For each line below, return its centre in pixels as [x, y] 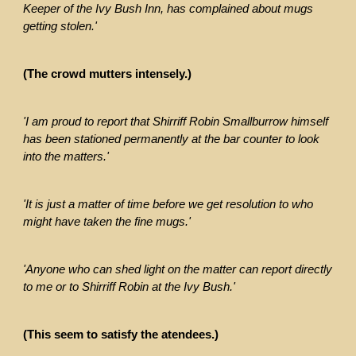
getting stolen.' [60, 27]
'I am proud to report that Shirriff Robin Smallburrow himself [176, 122]
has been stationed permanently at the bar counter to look [172, 139]
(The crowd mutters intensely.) [108, 74]
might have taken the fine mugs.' [107, 222]
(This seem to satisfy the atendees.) [121, 335]
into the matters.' [66, 157]
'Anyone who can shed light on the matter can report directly [178, 270]
